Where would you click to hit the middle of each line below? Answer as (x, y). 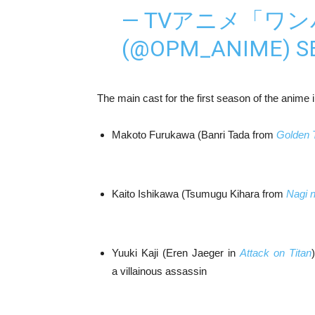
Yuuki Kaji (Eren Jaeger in (176, 252)
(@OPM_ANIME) (208, 48)
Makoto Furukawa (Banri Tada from (194, 134)
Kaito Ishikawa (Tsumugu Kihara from (199, 193)
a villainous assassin (159, 271)
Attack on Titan (275, 252)
